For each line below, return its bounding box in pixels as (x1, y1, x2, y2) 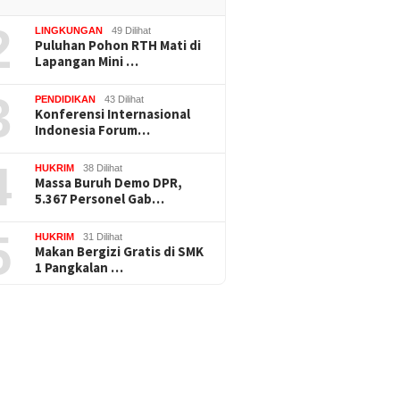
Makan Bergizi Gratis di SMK (35, 242, 204, 260)
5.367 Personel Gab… (35, 189, 165, 207)
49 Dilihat (112, 24, 152, 36)
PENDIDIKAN (35, 93, 96, 104)
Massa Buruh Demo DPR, (35, 173, 183, 191)
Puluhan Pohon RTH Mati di (35, 36, 202, 54)
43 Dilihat (104, 93, 145, 104)
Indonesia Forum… (35, 121, 151, 138)
